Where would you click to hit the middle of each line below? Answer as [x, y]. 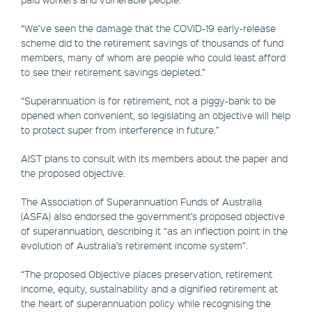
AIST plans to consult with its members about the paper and [154, 158]
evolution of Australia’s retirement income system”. [134, 245]
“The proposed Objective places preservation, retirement [147, 274]
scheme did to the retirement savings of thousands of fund [152, 43]
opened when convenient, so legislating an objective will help [156, 115]
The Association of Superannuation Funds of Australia [141, 202]
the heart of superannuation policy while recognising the [146, 303]
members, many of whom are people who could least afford [153, 57]
